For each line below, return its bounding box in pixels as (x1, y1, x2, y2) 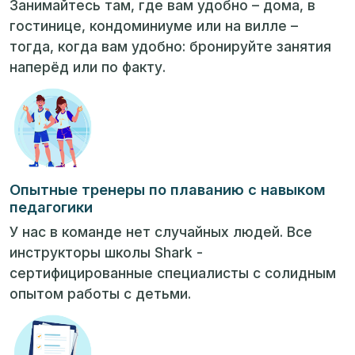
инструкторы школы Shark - (10, 243, 203, 261)
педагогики (10, 197, 93, 216)
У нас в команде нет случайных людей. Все (10, 223, 312, 240)
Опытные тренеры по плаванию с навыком (10, 180, 326, 198)
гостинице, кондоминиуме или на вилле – (10, 17, 298, 35)
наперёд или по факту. (10, 59, 166, 76)
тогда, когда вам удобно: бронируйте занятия (10, 38, 331, 55)
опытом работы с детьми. (10, 284, 191, 302)
